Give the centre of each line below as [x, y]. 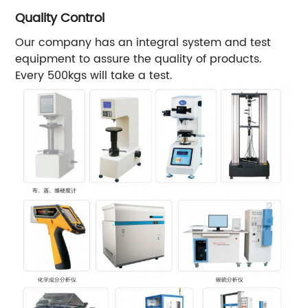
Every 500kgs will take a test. [94, 75]
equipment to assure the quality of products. [139, 59]
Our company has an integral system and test [143, 42]
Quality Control [60, 18]
